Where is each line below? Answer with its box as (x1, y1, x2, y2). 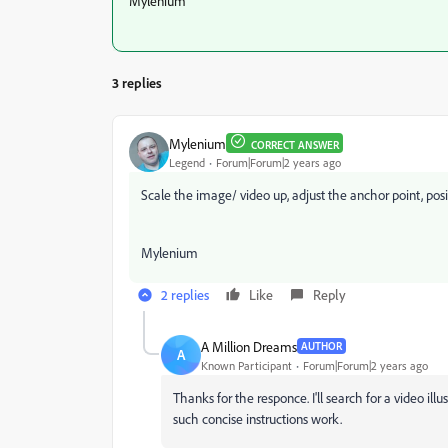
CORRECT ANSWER (251, 138, 339, 152)
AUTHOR (301, 339, 342, 353)
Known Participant (201, 357, 292, 373)
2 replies (161, 286, 209, 303)
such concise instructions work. (173, 410, 342, 427)
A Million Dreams (201, 337, 297, 355)
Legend (169, 154, 205, 170)
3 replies (112, 74, 162, 91)
